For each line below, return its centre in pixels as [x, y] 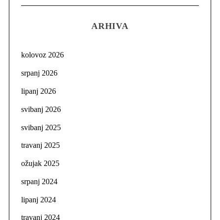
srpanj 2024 [39, 181]
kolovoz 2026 [42, 55]
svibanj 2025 [41, 127]
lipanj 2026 [38, 91]
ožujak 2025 [40, 164]
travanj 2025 [40, 145]
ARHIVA [110, 26]
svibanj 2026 [41, 109]
